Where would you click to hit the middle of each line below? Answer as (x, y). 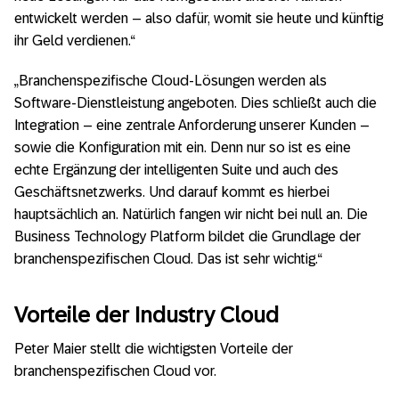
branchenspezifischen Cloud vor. (115, 371)
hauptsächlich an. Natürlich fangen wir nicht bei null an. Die (191, 214)
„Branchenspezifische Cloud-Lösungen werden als (171, 81)
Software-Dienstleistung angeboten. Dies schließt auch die (195, 103)
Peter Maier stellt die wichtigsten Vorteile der (154, 349)
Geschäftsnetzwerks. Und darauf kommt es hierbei (172, 192)
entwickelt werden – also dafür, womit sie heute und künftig (199, 18)
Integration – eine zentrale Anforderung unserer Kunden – (192, 125)
